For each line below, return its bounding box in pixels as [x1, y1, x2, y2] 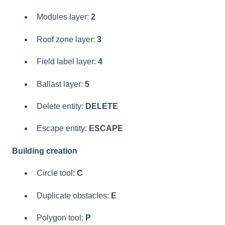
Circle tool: [37, 169, 77, 178]
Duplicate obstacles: [37, 191, 109, 200]
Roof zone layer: [37, 35, 97, 44]
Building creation [12, 146, 77, 155]
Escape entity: [37, 124, 89, 133]
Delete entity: [37, 101, 85, 110]
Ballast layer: [37, 79, 85, 88]
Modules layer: [37, 13, 91, 22]
